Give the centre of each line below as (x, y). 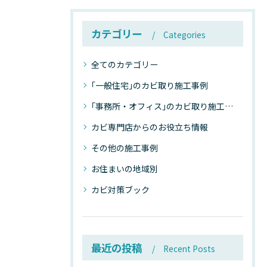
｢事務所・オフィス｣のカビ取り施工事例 (158, 106)
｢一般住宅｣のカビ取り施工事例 (150, 85)
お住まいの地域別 (125, 169)
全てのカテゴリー (125, 64)
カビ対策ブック (120, 190)
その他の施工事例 (125, 148)
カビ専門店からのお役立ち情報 (150, 127)
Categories (184, 35)
